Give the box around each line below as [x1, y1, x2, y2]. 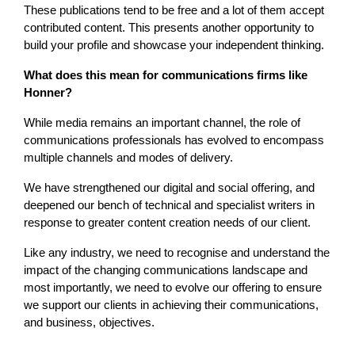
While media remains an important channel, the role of [24, 115, 300, 129]
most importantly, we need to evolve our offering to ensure [24, 280, 322, 294]
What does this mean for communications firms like [24, 67, 307, 82]
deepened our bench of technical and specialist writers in [24, 197, 315, 212]
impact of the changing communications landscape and [24, 262, 307, 277]
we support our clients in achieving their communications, [24, 297, 319, 311]
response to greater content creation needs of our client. [24, 215, 311, 229]
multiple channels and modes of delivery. [24, 150, 233, 164]
